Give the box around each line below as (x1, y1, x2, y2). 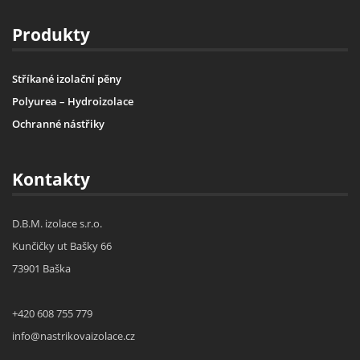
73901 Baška (12, 260, 71, 276)
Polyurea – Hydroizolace (12, 93, 133, 108)
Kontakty (12, 167, 90, 190)
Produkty (12, 22, 90, 46)
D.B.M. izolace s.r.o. (12, 215, 102, 231)
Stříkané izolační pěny (12, 71, 121, 86)
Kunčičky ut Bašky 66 (12, 238, 112, 253)
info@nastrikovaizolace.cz (12, 328, 135, 343)
